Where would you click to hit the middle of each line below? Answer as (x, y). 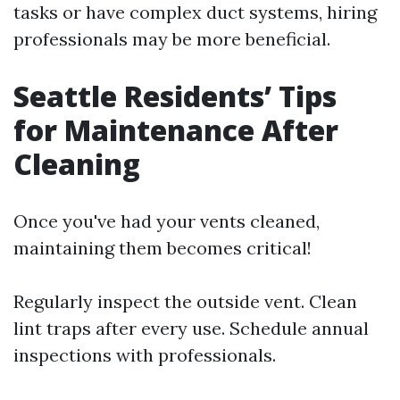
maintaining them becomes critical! (162, 248)
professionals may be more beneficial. (172, 39)
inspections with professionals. (145, 355)
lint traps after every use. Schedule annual (191, 329)
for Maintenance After (176, 130)
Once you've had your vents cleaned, (167, 221)
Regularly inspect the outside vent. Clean (185, 302)
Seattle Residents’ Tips (175, 96)
